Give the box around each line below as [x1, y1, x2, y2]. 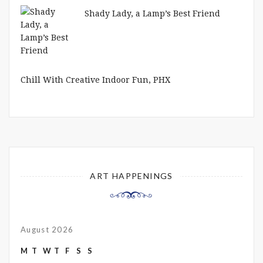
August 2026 [21, 224, 74, 234]
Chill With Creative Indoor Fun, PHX [21, 75, 170, 85]
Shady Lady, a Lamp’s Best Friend [85, 8, 220, 18]
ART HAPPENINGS [90, 170, 173, 181]
